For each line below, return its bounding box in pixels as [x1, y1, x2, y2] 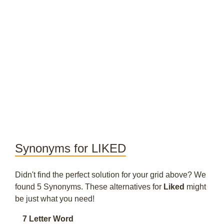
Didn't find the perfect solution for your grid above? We [15, 170, 206, 179]
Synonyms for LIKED [15, 141, 126, 155]
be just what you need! [15, 194, 94, 203]
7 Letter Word [22, 214, 73, 223]
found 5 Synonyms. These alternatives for [15, 182, 163, 191]
